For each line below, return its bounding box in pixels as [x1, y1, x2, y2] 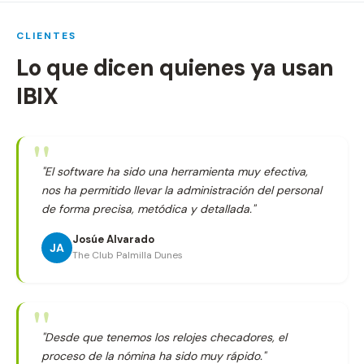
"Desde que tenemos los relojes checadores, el [41, 330, 287, 344]
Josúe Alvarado [72, 232, 154, 246]
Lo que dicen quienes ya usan [16, 53, 335, 83]
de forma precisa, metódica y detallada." [41, 201, 255, 216]
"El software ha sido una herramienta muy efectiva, [41, 164, 308, 179]
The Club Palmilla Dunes [72, 249, 183, 262]
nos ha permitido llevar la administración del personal [41, 183, 322, 197]
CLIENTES [16, 29, 76, 42]
